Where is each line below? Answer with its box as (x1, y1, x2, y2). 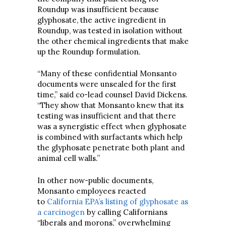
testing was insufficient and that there (37, 111, 176, 121)
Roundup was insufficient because (37, 4, 159, 14)
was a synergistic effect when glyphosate (37, 122, 187, 131)
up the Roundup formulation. (37, 46, 141, 56)
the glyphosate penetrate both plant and (37, 143, 185, 152)
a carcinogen (37, 207, 85, 217)
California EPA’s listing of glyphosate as (47, 196, 188, 206)
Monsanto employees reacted (37, 186, 146, 196)
